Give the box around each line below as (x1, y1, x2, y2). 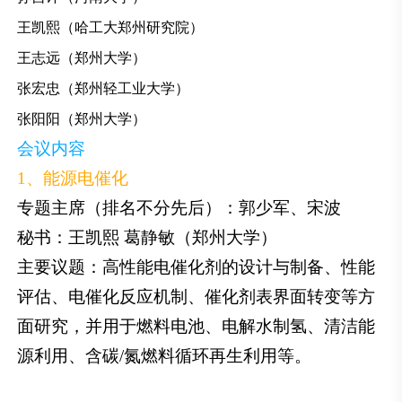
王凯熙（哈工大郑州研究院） (17, 20, 205, 36)
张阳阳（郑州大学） (17, 111, 147, 127)
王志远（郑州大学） (17, 50, 147, 66)
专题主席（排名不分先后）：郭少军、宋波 (17, 198, 342, 218)
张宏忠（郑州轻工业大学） (17, 81, 190, 97)
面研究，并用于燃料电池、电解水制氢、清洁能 (17, 317, 376, 336)
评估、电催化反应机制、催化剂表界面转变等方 (17, 287, 376, 307)
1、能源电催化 (17, 169, 129, 188)
